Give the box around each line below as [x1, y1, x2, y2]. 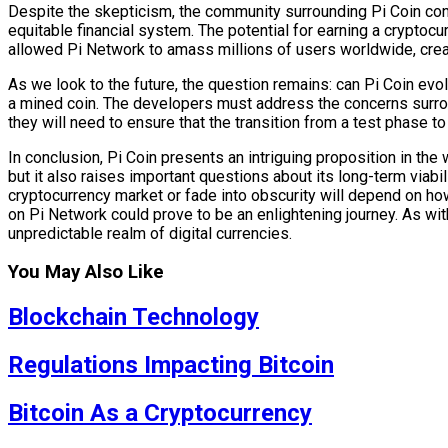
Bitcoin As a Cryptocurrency [8, 399, 312, 428]
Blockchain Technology [8, 303, 259, 332]
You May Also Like [8, 261, 164, 284]
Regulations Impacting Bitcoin [8, 351, 334, 380]
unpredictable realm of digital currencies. [8, 223, 292, 243]
